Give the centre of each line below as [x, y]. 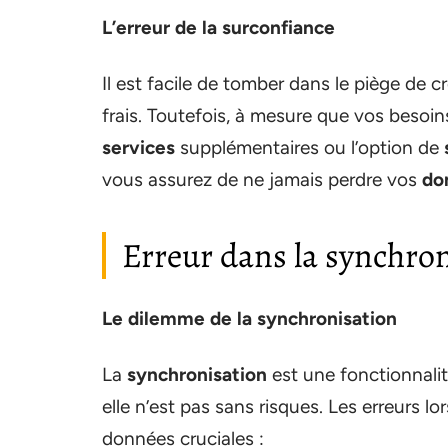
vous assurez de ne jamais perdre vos [262, 179]
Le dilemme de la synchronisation [249, 318]
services [138, 147]
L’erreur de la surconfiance [218, 27]
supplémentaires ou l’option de [309, 147]
